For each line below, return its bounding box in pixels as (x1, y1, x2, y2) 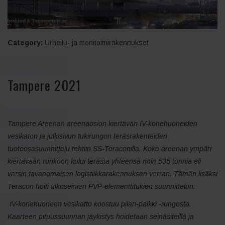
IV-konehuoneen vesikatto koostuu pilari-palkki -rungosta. (10, 199, 191, 208)
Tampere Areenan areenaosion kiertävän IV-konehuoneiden (8, 119, 197, 128)
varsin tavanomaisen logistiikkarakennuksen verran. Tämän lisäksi (8, 169, 217, 178)
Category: (8, 38, 43, 47)
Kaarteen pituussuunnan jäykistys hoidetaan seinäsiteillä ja (8, 212, 194, 220)
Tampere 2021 (8, 75, 81, 95)
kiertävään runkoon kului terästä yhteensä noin (8, 157, 158, 165)
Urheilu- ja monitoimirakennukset (45, 38, 149, 47)
